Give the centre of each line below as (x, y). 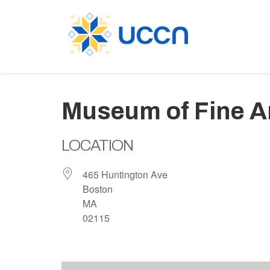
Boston (98, 189)
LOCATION (97, 145)
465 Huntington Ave (125, 174)
